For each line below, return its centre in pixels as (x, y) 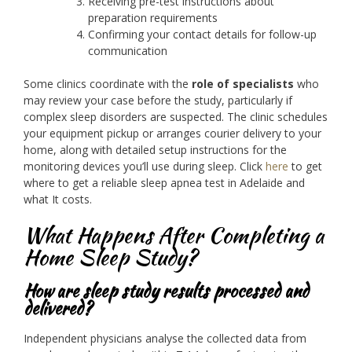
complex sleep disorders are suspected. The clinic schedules (176, 116)
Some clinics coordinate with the (108, 83)
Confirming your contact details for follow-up (202, 34)
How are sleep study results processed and (166, 290)
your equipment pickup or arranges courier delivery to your (172, 133)
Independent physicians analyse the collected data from (165, 339)
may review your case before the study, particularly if (158, 100)
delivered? (58, 308)
